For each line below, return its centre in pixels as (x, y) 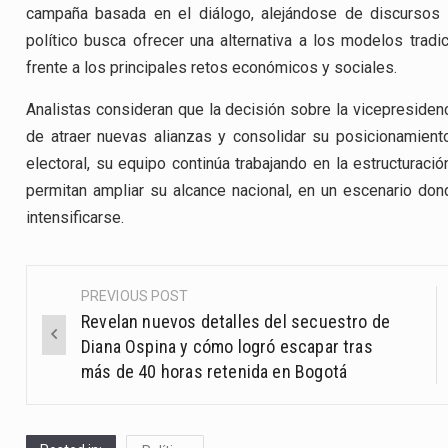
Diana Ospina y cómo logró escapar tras (227, 347)
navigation (92, 342)
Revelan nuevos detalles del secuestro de (236, 322)
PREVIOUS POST (135, 296)
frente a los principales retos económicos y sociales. (211, 68)
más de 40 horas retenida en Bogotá (214, 372)
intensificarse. (75, 217)
